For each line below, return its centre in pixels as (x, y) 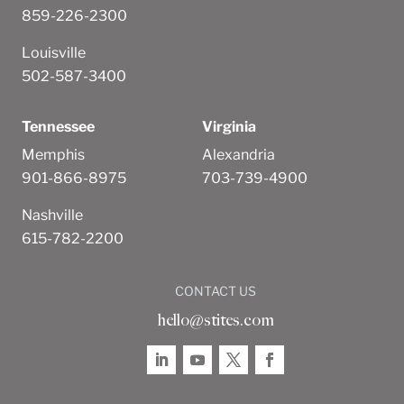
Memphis (53, 154)
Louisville (54, 52)
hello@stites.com (216, 320)
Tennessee (58, 126)
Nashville (52, 215)
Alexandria (239, 154)
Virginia (229, 126)
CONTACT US (216, 290)
